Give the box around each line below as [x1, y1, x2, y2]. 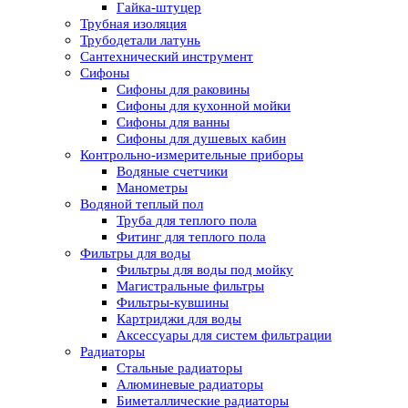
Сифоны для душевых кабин [117, 131, 286, 147]
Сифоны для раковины [117, 82, 250, 97]
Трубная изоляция [80, 16, 187, 32]
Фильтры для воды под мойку [117, 262, 293, 278]
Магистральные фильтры [117, 279, 264, 294]
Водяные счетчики [117, 164, 228, 179]
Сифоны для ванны [117, 115, 229, 130]
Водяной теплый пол [80, 197, 203, 212]
